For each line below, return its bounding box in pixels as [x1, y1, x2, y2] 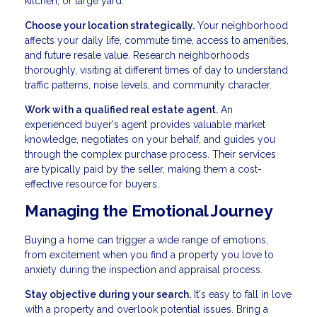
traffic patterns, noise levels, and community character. [25, 79, 272, 91]
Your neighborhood [195, 19, 288, 31]
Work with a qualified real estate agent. [25, 103, 218, 115]
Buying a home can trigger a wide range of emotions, [25, 234, 268, 246]
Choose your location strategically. [25, 19, 195, 31]
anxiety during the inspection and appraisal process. [25, 263, 263, 275]
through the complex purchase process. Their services [25, 148, 276, 160]
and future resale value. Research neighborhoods [25, 49, 250, 61]
